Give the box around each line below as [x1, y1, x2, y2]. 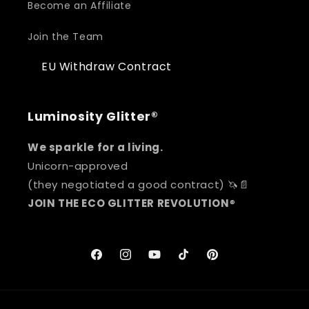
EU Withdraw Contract [41, 59, 172, 75]
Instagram [118, 255, 172, 269]
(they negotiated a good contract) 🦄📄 [28, 177, 250, 192]
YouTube [147, 255, 194, 269]
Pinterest [205, 255, 252, 269]
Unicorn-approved [28, 159, 128, 174]
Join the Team [28, 30, 103, 44]
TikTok [176, 255, 209, 269]
